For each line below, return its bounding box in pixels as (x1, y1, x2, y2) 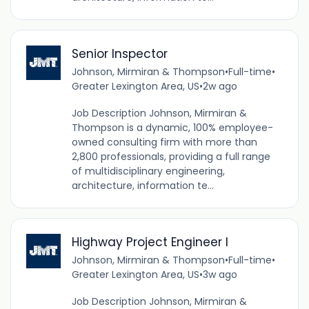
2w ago (202, 79, 237, 93)
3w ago (202, 268, 237, 282)
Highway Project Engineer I (71, 234, 228, 251)
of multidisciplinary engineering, (71, 163, 225, 178)
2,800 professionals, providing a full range (71, 149, 270, 163)
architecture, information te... (71, 178, 214, 192)
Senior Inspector (71, 45, 168, 62)
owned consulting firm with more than (71, 134, 257, 149)
